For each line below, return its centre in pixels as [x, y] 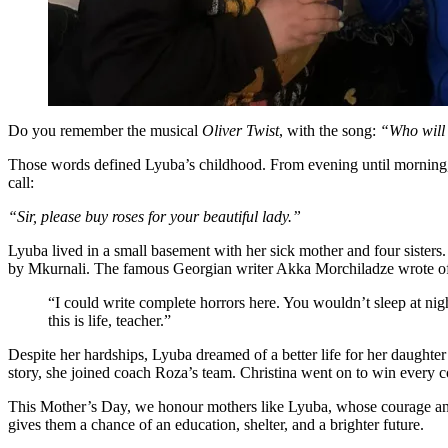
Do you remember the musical [105, 130]
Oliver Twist [240, 130]
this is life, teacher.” [109, 320]
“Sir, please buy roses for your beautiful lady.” [154, 216]
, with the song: [329, 130]
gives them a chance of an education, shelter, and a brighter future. [216, 424]
